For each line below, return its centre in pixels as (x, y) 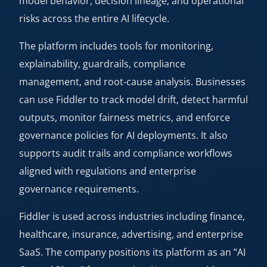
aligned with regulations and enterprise (108, 171)
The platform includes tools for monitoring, (116, 46)
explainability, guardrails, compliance (102, 64)
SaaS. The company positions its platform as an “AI (132, 252)
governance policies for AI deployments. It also (123, 135)
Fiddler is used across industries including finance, (132, 216)
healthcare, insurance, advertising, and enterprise (131, 234)
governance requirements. (79, 189)
